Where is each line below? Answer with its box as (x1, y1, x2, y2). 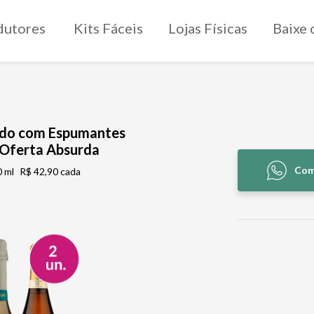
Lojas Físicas (168, 20, 247, 36)
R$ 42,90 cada (19, 165, 81, 177)
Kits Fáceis (74, 20, 143, 36)
